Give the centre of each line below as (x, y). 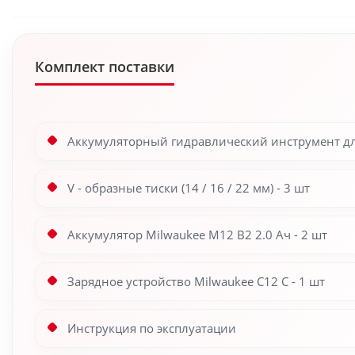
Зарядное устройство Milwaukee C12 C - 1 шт (196, 281)
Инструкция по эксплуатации (152, 328)
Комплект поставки (105, 67)
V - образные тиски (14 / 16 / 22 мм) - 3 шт (189, 188)
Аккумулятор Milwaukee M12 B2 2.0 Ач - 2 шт (197, 235)
